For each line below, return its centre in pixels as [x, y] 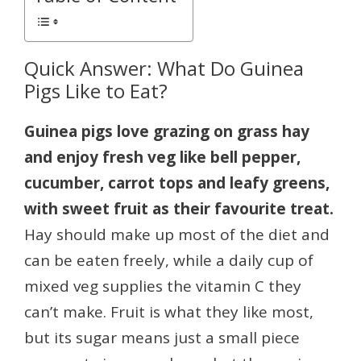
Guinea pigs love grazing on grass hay [167, 132]
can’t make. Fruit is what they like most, [169, 312]
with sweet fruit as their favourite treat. [179, 209]
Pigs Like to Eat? [96, 91]
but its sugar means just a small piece [162, 338]
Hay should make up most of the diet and [177, 235]
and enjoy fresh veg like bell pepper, [162, 158]
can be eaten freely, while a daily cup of [169, 261]
